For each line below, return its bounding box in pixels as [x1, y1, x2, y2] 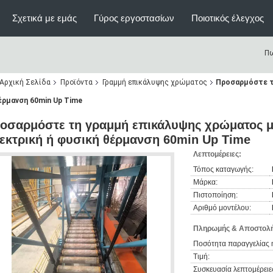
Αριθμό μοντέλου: [193, 204, 251, 212]
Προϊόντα [60, 78, 93, 87]
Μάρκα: [193, 178, 218, 186]
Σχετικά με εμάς [12, 13, 77, 23]
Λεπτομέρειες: [193, 150, 241, 158]
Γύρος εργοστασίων [94, 13, 174, 23]
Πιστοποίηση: [193, 191, 238, 199]
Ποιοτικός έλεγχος [191, 13, 264, 23]
